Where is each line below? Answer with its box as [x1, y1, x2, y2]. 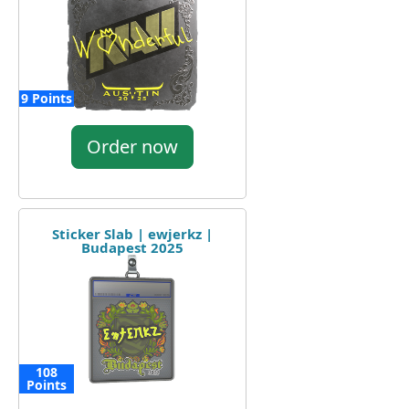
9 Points [21, 89, 72, 107]
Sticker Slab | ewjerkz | [52, 224, 213, 243]
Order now [87, 133, 178, 159]
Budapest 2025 [81, 237, 184, 257]
